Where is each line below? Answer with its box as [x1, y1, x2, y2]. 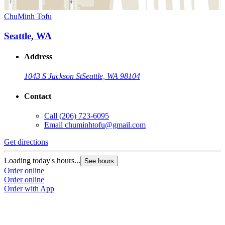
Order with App [4, 184, 54, 193]
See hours [84, 157, 114, 165]
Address [24, 52, 52, 61]
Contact [24, 91, 51, 100]
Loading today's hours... [4, 156, 80, 165]
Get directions [4, 137, 48, 146]
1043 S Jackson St [24, 72, 82, 81]
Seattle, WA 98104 [82, 72, 140, 81]
